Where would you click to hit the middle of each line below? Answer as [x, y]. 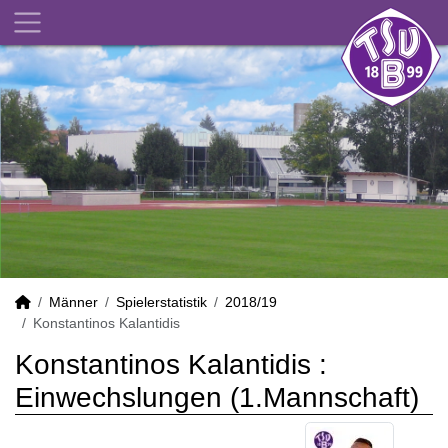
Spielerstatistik [161, 302]
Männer [73, 302]
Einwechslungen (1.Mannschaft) [217, 397]
